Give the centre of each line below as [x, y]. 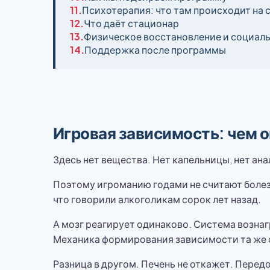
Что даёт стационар [131, 23]
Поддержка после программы [155, 50]
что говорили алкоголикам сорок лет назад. [157, 199]
